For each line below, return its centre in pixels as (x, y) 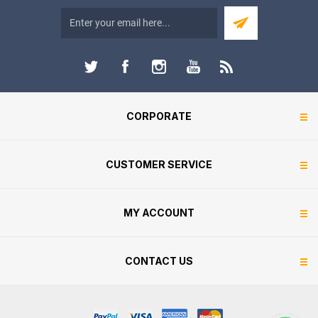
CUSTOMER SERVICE (159, 164)
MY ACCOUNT (159, 212)
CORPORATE (159, 116)
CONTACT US (159, 261)
